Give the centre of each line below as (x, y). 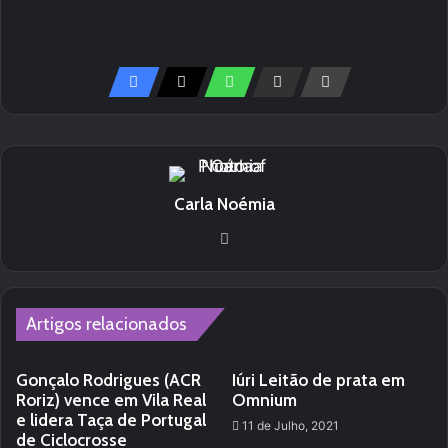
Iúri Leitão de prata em (318, 379)
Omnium (264, 399)
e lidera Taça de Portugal (111, 419)
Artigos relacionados (106, 323)
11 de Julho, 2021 (290, 425)
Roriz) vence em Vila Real (111, 399)
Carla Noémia (224, 203)
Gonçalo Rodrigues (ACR (108, 379)
